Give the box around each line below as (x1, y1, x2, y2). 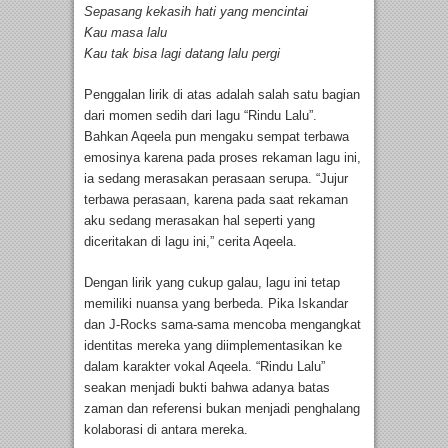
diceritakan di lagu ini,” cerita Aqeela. (84, 234, 297, 250)
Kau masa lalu (84, 25, 167, 41)
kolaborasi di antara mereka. (84, 422, 248, 438)
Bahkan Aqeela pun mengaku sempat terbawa (84, 129, 349, 145)
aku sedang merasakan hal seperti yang (84, 213, 315, 229)
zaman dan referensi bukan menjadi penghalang (84, 401, 360, 417)
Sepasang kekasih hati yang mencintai (84, 4, 308, 20)
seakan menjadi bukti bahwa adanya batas (84, 380, 330, 396)
